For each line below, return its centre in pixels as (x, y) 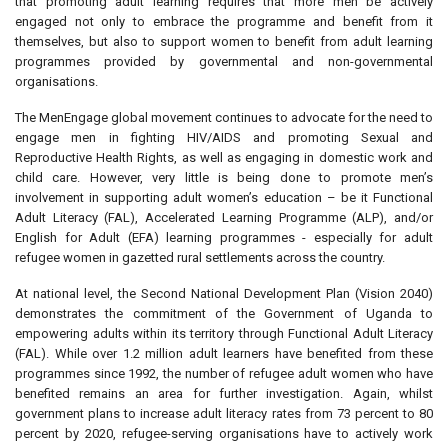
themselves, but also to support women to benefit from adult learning (224, 41)
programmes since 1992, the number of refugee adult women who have (224, 373)
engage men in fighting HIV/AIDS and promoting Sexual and (224, 137)
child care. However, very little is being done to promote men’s (224, 177)
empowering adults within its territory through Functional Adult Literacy (224, 333)
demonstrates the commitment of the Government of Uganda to (224, 313)
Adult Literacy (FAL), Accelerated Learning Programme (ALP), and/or (224, 217)
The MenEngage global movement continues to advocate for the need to (224, 117)
